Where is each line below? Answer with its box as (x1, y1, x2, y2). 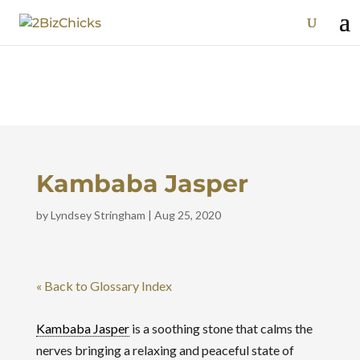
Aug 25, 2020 (153, 208, 221, 222)
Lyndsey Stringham (50, 208, 145, 222)
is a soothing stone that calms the (129, 321, 313, 336)
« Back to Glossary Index (35, 278, 172, 293)
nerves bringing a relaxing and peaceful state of (35, 342, 294, 358)
